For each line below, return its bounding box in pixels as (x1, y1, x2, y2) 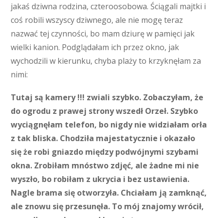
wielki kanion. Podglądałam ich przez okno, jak (11, 42, 180, 53)
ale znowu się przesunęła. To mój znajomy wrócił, (11, 201, 204, 212)
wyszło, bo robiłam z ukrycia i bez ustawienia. (11, 174, 190, 185)
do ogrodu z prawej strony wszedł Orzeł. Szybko (11, 106, 199, 117)
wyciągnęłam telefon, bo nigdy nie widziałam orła (11, 119, 207, 130)
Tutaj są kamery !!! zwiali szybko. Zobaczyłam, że (11, 92, 204, 103)
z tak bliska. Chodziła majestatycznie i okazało (11, 133, 196, 144)
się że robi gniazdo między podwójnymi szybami (11, 146, 199, 158)
